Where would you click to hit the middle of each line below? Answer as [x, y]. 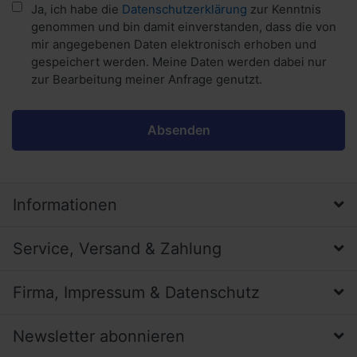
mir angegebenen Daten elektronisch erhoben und [174, 44]
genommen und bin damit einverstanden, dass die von [184, 26]
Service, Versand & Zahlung [117, 248]
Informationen [65, 204]
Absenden [178, 129]
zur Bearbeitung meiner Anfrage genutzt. [147, 79]
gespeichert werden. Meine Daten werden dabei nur [179, 61]
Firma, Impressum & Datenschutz [136, 292]
